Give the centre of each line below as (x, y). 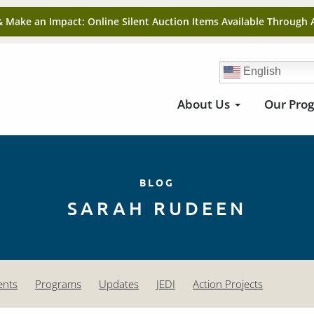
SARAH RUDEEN (157, 208)
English (261, 71)
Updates (119, 284)
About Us (204, 104)
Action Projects (228, 284)
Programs (58, 284)
